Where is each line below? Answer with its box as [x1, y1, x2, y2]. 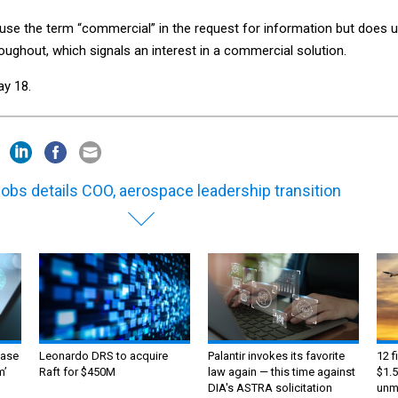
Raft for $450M [39, 365, 115, 379]
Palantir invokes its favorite [208, 349, 345, 363]
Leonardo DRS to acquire [39, 349, 168, 363]
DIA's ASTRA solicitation [208, 381, 332, 395]
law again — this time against [208, 365, 355, 379]
